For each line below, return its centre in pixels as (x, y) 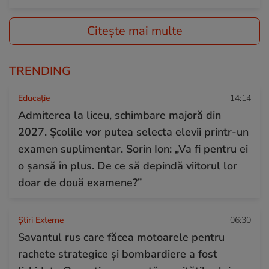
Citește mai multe (134, 31)
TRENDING (40, 71)
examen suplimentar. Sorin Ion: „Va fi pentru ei (133, 149)
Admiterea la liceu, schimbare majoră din (119, 116)
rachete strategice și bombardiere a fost (118, 254)
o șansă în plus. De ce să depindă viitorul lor (128, 166)
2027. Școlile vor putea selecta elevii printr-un (133, 132)
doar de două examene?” (80, 183)
